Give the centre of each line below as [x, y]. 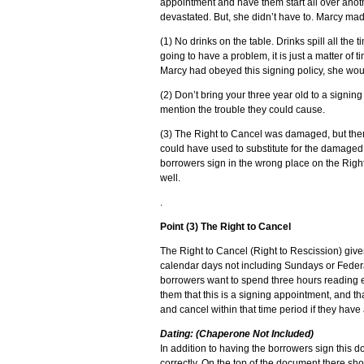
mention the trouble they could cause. [243, 110]
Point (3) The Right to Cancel [225, 227]
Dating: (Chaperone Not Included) [237, 334]
